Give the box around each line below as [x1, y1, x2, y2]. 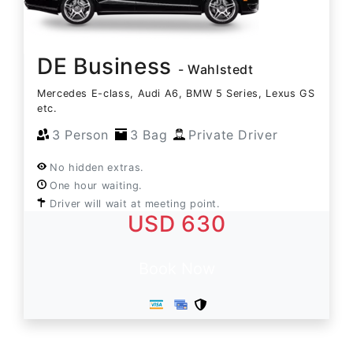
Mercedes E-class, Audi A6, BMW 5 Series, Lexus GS [37, 87, 315, 99]
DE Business [37, 52, 178, 80]
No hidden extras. [50, 161, 144, 173]
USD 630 [127, 210, 226, 237]
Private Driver [188, 126, 278, 143]
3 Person [52, 126, 110, 143]
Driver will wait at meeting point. [50, 197, 221, 210]
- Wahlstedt [177, 61, 254, 77]
